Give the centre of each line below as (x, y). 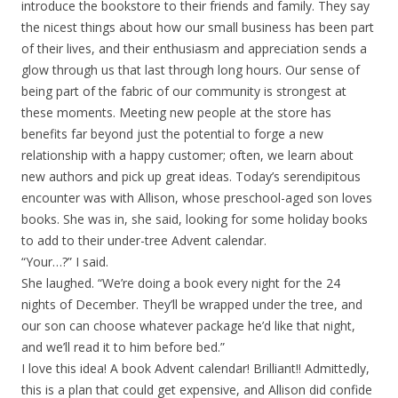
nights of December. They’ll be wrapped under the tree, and (192, 304)
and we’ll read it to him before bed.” (123, 347)
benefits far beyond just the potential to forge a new (172, 134)
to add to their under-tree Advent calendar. (144, 240)
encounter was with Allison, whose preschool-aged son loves (197, 198)
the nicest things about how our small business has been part (198, 27)
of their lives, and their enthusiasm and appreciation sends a (194, 48)
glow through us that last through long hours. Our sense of (191, 70)
